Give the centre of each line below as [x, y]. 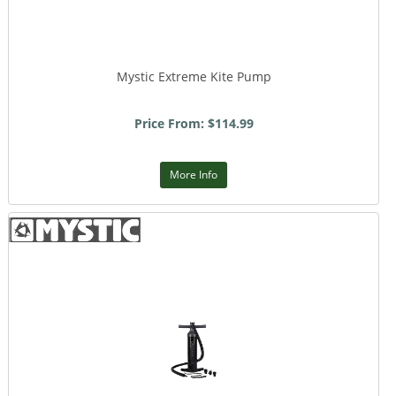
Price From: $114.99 [194, 123]
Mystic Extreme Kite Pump [194, 76]
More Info [194, 175]
